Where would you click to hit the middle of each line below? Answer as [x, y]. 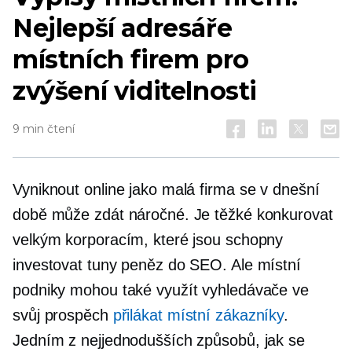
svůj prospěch [63, 315]
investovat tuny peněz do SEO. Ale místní [157, 265]
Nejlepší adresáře [123, 28]
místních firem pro [131, 59]
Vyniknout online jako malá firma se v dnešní [166, 189]
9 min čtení [44, 129]
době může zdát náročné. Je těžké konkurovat [173, 214]
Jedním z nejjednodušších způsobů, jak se [159, 340]
